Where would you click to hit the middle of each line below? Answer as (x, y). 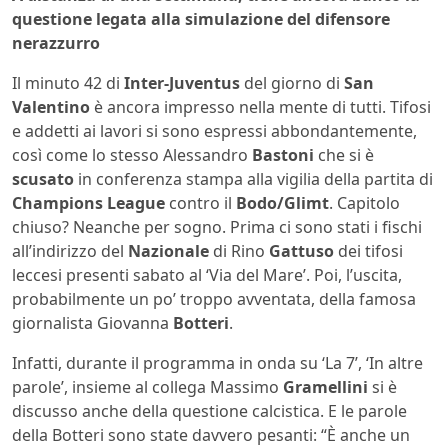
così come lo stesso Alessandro (132, 154)
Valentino (51, 106)
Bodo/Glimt (282, 202)
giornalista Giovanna (92, 322)
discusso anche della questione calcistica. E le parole (209, 410)
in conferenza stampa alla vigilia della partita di (253, 178)
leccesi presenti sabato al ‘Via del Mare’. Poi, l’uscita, (207, 274)
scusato (43, 178)
